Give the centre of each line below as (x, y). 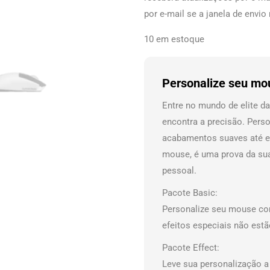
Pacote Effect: (191, 248)
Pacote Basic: (190, 193)
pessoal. (179, 171)
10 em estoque (174, 39)
